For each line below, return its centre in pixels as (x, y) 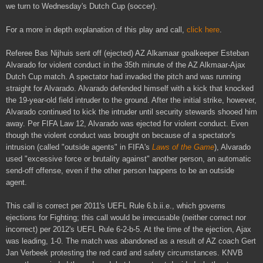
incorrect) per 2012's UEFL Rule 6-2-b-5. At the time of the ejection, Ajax (129, 229)
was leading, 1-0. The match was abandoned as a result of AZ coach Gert (131, 241)
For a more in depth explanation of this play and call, (96, 29)
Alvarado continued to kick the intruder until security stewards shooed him (131, 112)
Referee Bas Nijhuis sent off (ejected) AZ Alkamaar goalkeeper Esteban (127, 53)
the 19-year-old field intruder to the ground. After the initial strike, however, (131, 100)
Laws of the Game (183, 147)
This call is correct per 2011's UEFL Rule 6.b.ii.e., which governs (116, 205)
